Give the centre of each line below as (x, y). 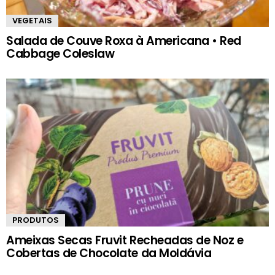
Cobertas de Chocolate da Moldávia (109, 254)
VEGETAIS (32, 21)
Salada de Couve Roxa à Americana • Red (124, 41)
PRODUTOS (36, 220)
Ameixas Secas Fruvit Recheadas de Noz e (125, 241)
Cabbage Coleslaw (60, 54)
